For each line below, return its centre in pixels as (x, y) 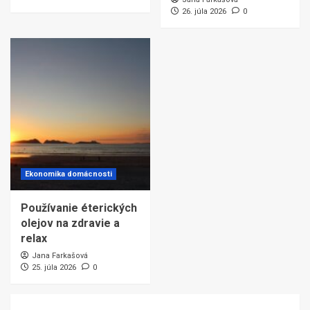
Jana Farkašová (60, 255)
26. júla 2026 (204, 11)
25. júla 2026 (54, 267)
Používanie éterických (79, 208)
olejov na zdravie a (70, 223)
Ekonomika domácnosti (69, 174)
